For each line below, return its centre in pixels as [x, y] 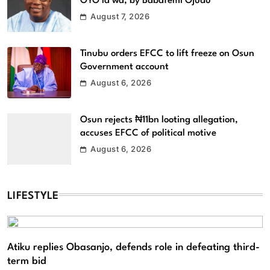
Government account [124, 67]
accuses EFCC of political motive [148, 133]
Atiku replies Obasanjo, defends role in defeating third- [133, 247]
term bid [27, 261]
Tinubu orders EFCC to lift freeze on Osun [167, 54]
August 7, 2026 [120, 17]
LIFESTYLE [33, 196]
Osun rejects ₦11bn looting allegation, [159, 120]
